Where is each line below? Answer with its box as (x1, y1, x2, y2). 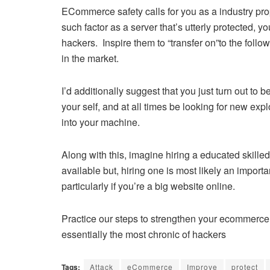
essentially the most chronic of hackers (61, 227, 226, 241)
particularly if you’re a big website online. (61, 178, 235, 193)
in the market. (61, 51, 119, 65)
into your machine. (61, 115, 140, 129)
